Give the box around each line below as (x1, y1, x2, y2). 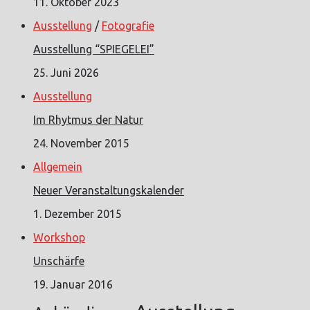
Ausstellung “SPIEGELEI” (33, 42, 154, 55)
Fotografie (102, 19, 154, 32)
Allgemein (33, 160, 82, 173)
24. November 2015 (33, 136, 129, 149)
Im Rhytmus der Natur (33, 113, 143, 126)
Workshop (33, 230, 85, 244)
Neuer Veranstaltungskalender (33, 183, 184, 197)
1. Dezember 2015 (33, 207, 122, 220)
